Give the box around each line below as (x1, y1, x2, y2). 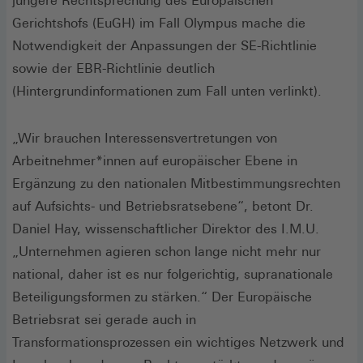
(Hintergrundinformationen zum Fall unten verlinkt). (12, 83, 322, 99)
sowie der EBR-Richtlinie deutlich (12, 60, 215, 76)
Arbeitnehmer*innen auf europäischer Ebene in (12, 152, 297, 169)
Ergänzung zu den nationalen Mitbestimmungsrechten (12, 175, 340, 191)
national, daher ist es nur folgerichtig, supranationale (12, 266, 333, 282)
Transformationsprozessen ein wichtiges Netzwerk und (12, 334, 344, 350)
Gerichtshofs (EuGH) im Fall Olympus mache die (12, 15, 305, 31)
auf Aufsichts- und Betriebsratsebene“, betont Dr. (12, 198, 314, 214)
